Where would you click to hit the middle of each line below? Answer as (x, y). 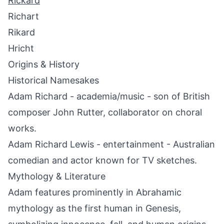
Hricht (21, 48)
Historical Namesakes (53, 80)
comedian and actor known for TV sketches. (102, 160)
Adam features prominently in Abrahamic (95, 192)
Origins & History (44, 64)
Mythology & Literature (57, 176)
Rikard (21, 32)
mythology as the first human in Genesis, (94, 208)
